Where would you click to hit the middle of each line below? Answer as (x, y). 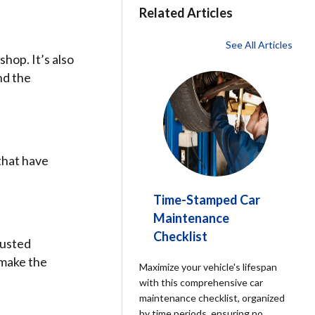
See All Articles (259, 45)
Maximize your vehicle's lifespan (208, 267)
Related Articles (186, 13)
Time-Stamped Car (207, 200)
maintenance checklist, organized (212, 298)
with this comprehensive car (201, 282)
